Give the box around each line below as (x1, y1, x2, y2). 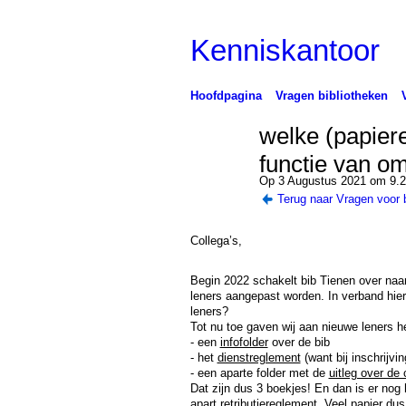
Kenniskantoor (189, 33, 380, 67)
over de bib (267, 335, 330, 350)
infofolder (219, 335, 268, 350)
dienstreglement (217, 351, 301, 365)
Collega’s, (189, 233, 242, 247)
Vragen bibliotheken (275, 88, 388, 102)
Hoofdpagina (189, 88, 262, 102)
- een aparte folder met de (189, 366, 329, 381)
